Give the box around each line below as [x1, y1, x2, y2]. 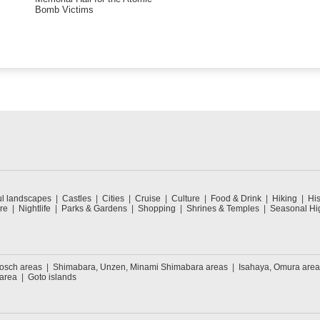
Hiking [272, 194, 297, 204]
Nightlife [19, 204, 51, 214]
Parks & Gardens [61, 204, 127, 214]
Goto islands [28, 272, 76, 283]
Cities [102, 194, 124, 204]
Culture [171, 194, 200, 204]
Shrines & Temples [186, 204, 259, 214]
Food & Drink [211, 194, 261, 204]
